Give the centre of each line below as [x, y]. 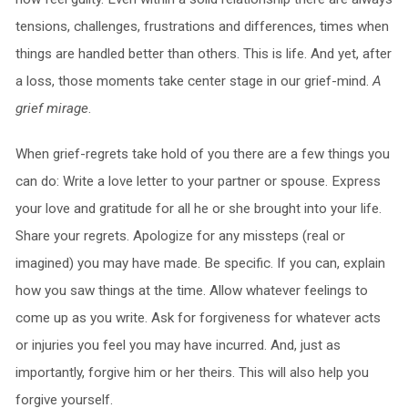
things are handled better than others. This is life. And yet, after [203, 53]
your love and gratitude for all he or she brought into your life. [198, 208]
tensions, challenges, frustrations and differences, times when [202, 26]
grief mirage [51, 108]
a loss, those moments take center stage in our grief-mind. [194, 81]
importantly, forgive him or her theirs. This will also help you [192, 372]
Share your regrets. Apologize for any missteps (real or [180, 235]
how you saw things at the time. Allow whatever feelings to [191, 290]
